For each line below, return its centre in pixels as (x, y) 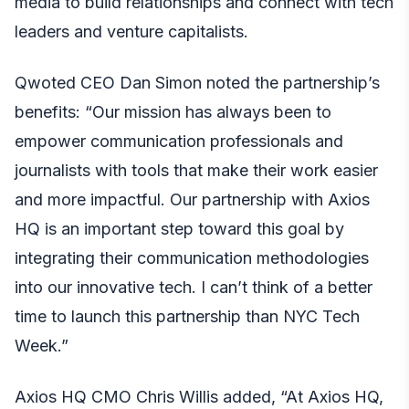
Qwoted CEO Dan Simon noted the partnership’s (197, 82)
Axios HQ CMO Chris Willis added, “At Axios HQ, (199, 396)
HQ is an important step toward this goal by (179, 228)
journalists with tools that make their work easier (196, 170)
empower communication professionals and (179, 141)
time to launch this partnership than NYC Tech (187, 316)
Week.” (42, 345)
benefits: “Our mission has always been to (173, 111)
